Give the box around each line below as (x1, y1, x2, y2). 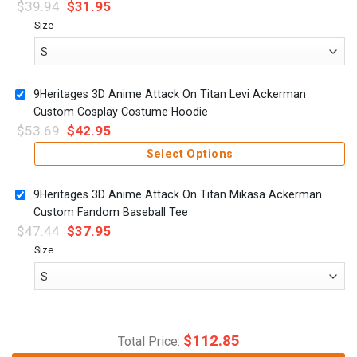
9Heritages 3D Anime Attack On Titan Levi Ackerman (33, 88, 306, 101)
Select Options (146, 147, 233, 161)
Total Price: (117, 333, 183, 349)
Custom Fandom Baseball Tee (33, 206, 188, 219)
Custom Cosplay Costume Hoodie (33, 105, 208, 119)
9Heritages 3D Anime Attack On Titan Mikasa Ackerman (33, 188, 322, 202)
